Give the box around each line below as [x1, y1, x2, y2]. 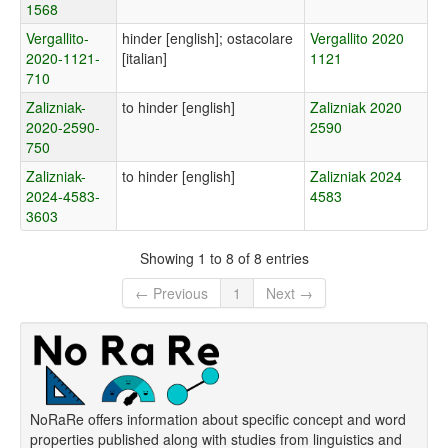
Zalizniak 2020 [310, 97, 402, 118]
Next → [266, 283, 313, 304]
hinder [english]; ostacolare [122, 28, 293, 49]
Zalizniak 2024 [310, 166, 402, 187]
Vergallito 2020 [310, 28, 404, 49]
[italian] [122, 48, 167, 69]
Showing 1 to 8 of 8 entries [139, 247, 309, 268]
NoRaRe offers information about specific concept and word [30, 409, 406, 430]
